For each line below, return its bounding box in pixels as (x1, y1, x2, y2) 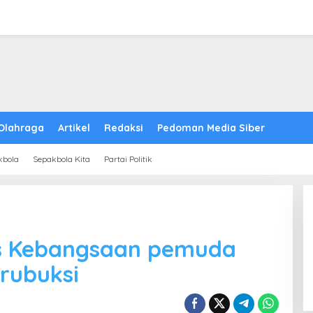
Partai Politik (104, 154, 152, 164)
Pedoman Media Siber (157, 122, 265, 134)
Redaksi (104, 122, 143, 134)
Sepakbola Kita (33, 154, 90, 164)
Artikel (58, 122, 90, 134)
